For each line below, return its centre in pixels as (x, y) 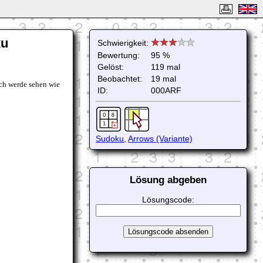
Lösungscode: (168, 200)
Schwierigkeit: (123, 43)
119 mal (166, 67)
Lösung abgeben (168, 180)
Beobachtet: (120, 79)
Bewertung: (119, 55)
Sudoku (110, 139)
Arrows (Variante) (161, 139)
